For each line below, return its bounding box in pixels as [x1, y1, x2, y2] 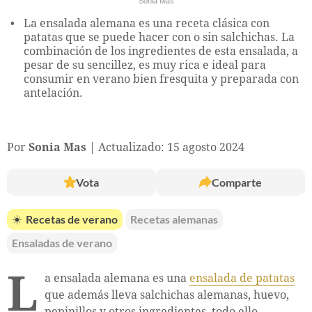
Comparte [212, 175, 262, 189]
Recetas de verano [26, 212, 118, 226]
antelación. [24, 86, 83, 100]
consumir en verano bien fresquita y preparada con [24, 72, 299, 86]
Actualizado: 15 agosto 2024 [98, 140, 244, 154]
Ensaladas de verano [12, 235, 112, 249]
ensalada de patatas [189, 271, 295, 285]
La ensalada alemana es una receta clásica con [24, 16, 270, 30]
